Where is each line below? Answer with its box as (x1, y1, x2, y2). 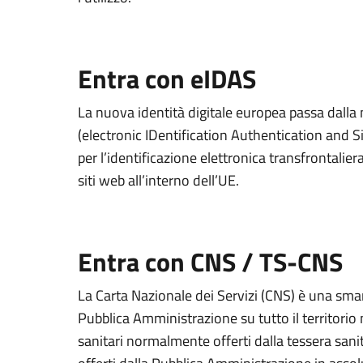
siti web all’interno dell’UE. (78, 169, 239, 191)
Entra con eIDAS (78, 59, 256, 98)
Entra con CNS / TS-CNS (78, 242, 343, 281)
